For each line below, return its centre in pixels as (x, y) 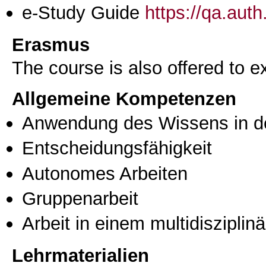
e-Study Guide (83, 12)
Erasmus (51, 44)
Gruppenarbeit (80, 198)
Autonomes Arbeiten (105, 173)
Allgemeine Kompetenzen (124, 98)
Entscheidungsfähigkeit (117, 148)
